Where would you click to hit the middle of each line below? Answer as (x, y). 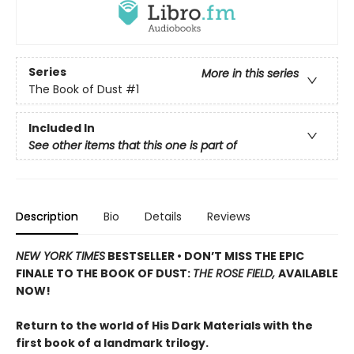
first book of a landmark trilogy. (112, 343)
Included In (62, 128)
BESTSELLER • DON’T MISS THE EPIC (205, 256)
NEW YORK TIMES (60, 256)
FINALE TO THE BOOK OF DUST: (104, 274)
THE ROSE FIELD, (235, 274)
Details (163, 217)
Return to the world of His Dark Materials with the (164, 326)
